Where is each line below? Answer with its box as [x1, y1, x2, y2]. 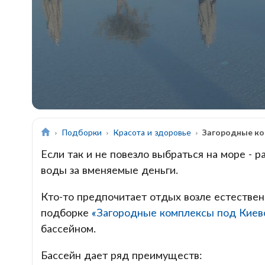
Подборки [62, 127, 102, 138]
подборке [40, 206, 92, 219]
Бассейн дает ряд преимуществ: [40, 248, 202, 262]
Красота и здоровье [113, 127, 192, 138]
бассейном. [40, 222, 99, 235]
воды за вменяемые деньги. [40, 163, 181, 177]
